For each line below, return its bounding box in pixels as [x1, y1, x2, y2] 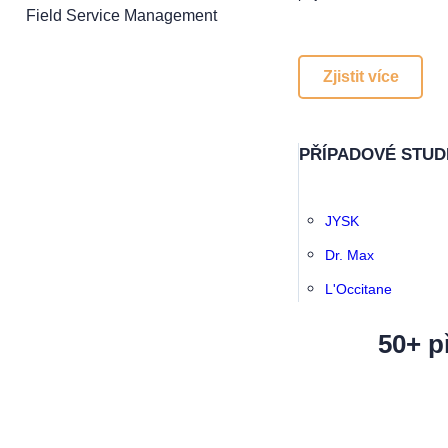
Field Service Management [25, 7, 217, 25]
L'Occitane [324, 280, 392, 297]
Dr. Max [324, 246, 374, 263]
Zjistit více [322, 67, 399, 85]
